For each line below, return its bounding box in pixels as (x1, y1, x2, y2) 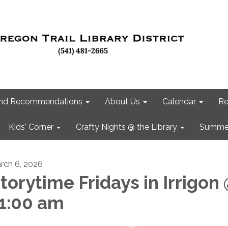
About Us (105, 97, 140, 106)
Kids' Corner (9, 122, 53, 132)
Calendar (162, 97, 196, 106)
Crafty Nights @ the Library (76, 122, 177, 132)
